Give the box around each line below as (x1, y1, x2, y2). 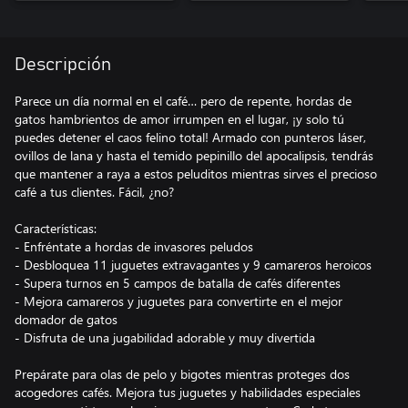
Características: (15, 219, 97, 237)
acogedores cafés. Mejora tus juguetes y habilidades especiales (15, 382, 361, 401)
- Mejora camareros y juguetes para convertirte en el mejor (15, 291, 342, 310)
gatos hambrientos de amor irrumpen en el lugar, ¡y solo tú (15, 109, 344, 127)
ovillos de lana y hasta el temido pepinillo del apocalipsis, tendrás (15, 146, 373, 164)
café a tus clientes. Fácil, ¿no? (15, 182, 174, 200)
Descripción (15, 55, 111, 74)
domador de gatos (15, 310, 117, 328)
